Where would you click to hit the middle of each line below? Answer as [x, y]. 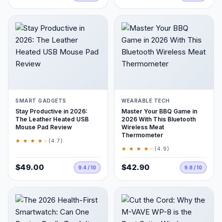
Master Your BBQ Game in [159, 111]
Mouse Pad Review [44, 127]
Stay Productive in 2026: [52, 111]
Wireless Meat [143, 127]
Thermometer [142, 135]
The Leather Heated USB [52, 119]
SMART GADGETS [41, 101]
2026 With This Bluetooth [159, 119]
